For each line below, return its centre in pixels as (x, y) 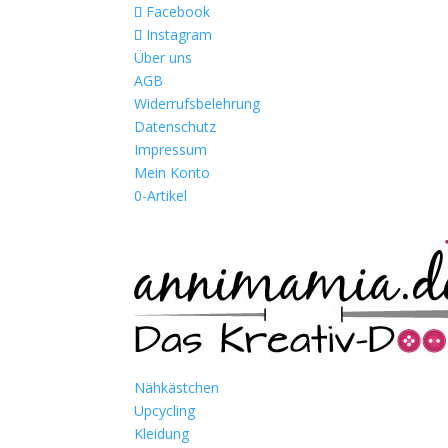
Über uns (163, 57)
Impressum (171, 149)
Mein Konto (172, 172)
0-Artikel (161, 195)
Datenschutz (175, 126)
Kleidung (162, 433)
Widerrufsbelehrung (197, 103)
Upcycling (165, 410)
